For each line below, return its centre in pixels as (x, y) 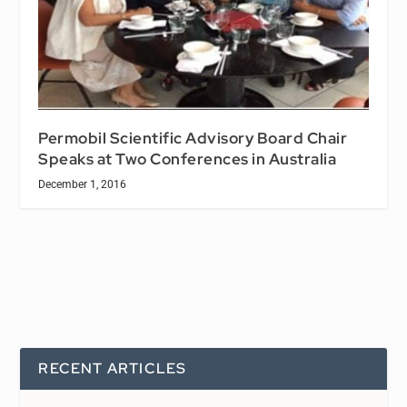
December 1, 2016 (83, 184)
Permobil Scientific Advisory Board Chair (193, 138)
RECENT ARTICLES (113, 368)
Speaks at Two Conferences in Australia (188, 159)
